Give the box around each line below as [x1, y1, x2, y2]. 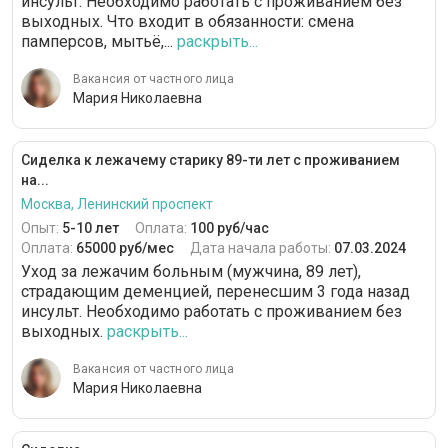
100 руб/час [190, 220, 269, 237]
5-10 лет [62, 220, 119, 237]
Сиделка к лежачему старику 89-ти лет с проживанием [21, 152, 400, 169]
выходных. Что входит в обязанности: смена [21, 12, 354, 32]
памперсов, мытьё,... [21, 32, 173, 52]
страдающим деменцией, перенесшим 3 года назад [21, 282, 410, 302]
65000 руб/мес [76, 240, 174, 257]
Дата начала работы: [190, 240, 334, 257]
